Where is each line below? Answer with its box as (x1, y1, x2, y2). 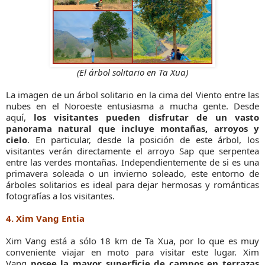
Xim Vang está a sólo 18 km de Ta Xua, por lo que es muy (6, 235, 259, 247)
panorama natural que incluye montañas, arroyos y (6, 122, 259, 135)
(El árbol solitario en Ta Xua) (77, 66, 188, 79)
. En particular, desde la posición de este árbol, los (27, 134, 259, 146)
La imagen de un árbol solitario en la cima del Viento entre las (6, 89, 259, 101)
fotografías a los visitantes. (6, 190, 115, 202)
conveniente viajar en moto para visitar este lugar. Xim (6, 246, 259, 258)
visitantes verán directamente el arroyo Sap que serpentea (6, 145, 259, 157)
